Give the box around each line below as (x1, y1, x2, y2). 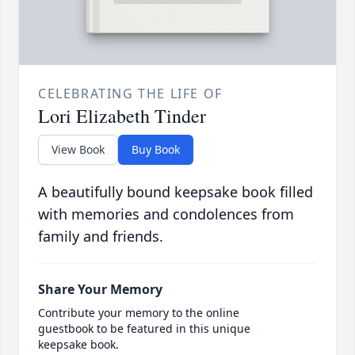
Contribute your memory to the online (38, 305, 239, 321)
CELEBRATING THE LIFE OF (38, 85, 223, 103)
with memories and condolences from (38, 204, 294, 224)
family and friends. (38, 227, 163, 246)
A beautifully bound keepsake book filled (38, 182, 313, 202)
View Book (52, 142, 105, 158)
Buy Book (132, 142, 180, 158)
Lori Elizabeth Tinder (38, 103, 206, 129)
